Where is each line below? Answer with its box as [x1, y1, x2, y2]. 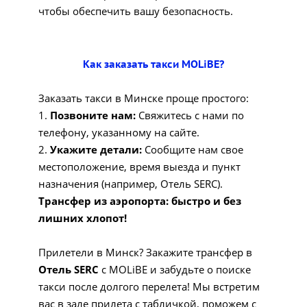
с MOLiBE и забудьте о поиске [99, 262, 251, 276]
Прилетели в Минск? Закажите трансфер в [38, 245, 252, 259]
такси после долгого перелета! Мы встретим [38, 280, 260, 293]
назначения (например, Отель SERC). [38, 177, 223, 191]
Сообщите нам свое [142, 143, 243, 156]
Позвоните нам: [50, 108, 136, 122]
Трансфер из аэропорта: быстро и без [38, 194, 241, 208]
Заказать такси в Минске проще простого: [38, 91, 249, 105]
